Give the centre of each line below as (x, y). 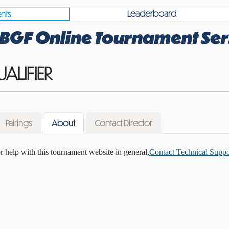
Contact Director (123, 123)
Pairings (19, 123)
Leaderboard (152, 13)
